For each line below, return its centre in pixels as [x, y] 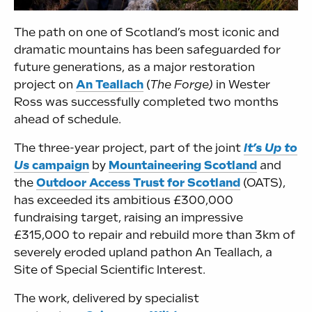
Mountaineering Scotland [183, 166]
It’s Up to [271, 148]
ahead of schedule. [68, 120]
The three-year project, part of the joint [129, 148]
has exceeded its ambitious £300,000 [124, 201]
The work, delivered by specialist [107, 299]
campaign [59, 166]
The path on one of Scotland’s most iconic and [147, 33]
